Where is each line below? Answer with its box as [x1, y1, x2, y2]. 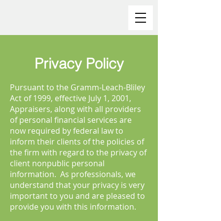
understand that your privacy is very [10, 180, 145, 190]
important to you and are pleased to [10, 190, 145, 201]
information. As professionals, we [10, 169, 136, 180]
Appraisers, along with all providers [10, 104, 141, 114]
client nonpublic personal [10, 158, 105, 169]
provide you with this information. [10, 201, 136, 212]
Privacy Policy [34, 55, 124, 72]
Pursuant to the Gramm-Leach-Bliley [10, 82, 145, 93]
